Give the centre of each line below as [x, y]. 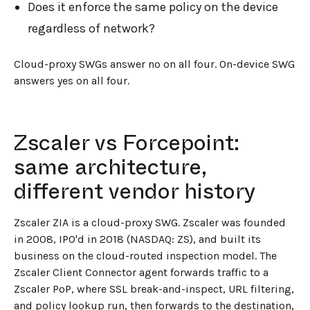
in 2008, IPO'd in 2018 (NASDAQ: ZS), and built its [137, 239]
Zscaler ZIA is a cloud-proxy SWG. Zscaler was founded [150, 223]
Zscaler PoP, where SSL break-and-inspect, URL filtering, [154, 289]
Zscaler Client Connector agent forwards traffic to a [141, 273]
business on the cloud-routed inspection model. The [145, 256]
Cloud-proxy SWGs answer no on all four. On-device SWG [154, 64]
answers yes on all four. [72, 80]
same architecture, [110, 167]
